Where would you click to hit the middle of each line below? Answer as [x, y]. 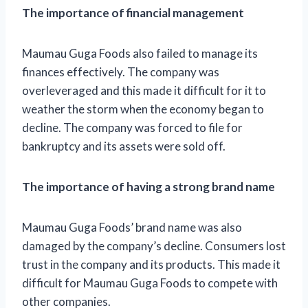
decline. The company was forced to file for [132, 127]
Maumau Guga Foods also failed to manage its [140, 53]
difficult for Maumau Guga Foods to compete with [150, 283]
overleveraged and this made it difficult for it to [144, 90]
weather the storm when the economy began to [143, 109]
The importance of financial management [133, 12]
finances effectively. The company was [121, 71]
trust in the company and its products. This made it [151, 264]
